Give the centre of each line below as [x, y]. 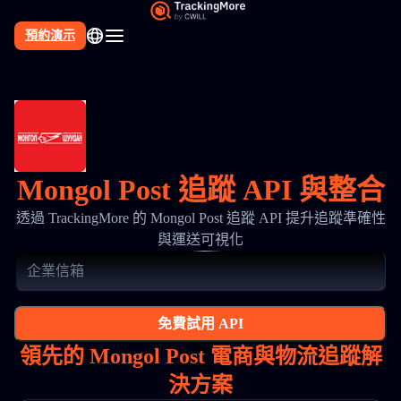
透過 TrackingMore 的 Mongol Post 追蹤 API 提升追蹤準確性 [200, 218]
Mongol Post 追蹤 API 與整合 [200, 190]
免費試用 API [200, 324]
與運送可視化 [200, 239]
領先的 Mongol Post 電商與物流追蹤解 [200, 356]
